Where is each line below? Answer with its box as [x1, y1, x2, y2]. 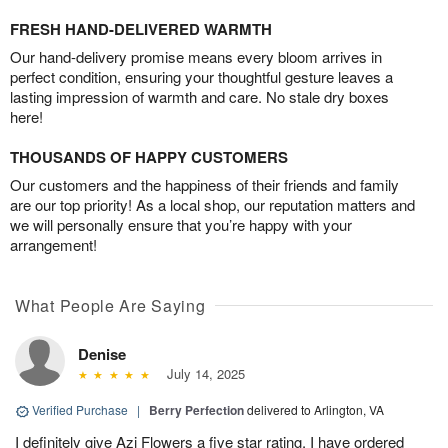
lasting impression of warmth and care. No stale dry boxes [10, 86, 389, 108]
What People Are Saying [15, 294, 206, 318]
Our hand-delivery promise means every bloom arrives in [10, 46, 382, 68]
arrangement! [10, 234, 97, 256]
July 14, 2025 [158, 364, 245, 384]
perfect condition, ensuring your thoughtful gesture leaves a [10, 66, 393, 88]
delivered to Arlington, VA [247, 401, 384, 419]
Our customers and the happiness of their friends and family [10, 174, 399, 196]
